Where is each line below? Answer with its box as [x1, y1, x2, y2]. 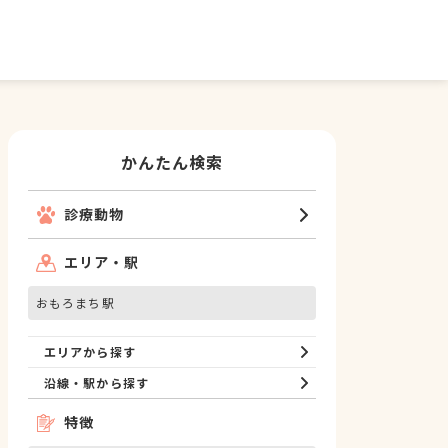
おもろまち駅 [36, 294, 115, 311]
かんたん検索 [120, 150, 224, 174]
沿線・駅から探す [44, 374, 149, 391]
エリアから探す [44, 343, 136, 360]
